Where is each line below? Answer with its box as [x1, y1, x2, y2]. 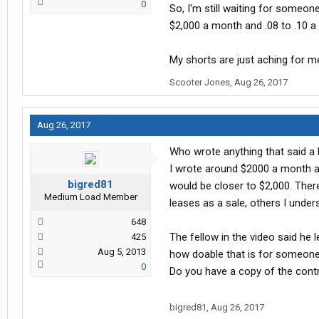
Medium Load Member [43, 192, 137, 203]
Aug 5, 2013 [98, 246, 146, 258]
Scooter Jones [169, 77, 230, 88]
